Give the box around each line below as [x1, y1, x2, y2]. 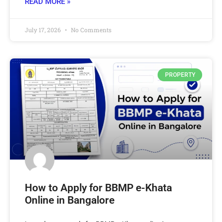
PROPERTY [165, 71, 195, 78]
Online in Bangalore [25, 194, 114, 206]
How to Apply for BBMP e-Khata [25, 181, 172, 194]
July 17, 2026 [25, 25, 62, 34]
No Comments [69, 25, 111, 34]
